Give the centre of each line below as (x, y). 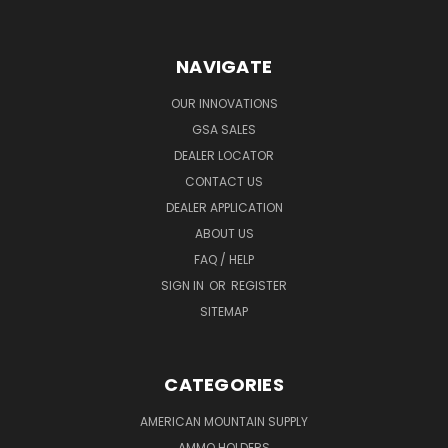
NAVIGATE (224, 67)
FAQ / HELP (224, 260)
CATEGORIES (224, 385)
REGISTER (259, 286)
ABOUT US (224, 234)
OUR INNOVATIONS (224, 104)
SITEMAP (224, 312)
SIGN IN (184, 286)
